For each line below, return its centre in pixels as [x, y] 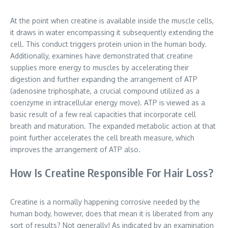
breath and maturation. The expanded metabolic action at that [113, 126]
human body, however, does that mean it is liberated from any [112, 213]
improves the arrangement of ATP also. [75, 149]
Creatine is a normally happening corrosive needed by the [105, 202]
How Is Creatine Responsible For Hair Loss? [112, 172]
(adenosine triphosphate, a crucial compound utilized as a [105, 91]
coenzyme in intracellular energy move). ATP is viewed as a [108, 102]
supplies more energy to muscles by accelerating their [99, 67]
